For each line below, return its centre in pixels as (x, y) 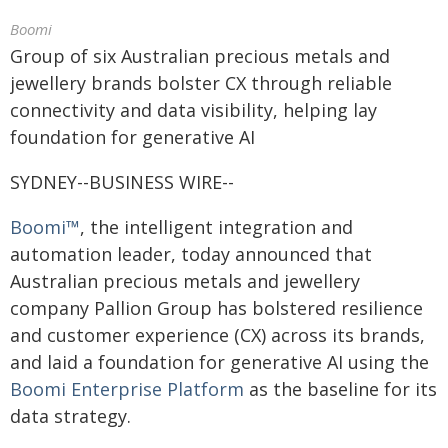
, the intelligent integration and (216, 227)
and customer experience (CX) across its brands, (217, 335)
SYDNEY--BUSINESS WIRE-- (122, 182)
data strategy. (70, 416)
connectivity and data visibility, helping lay (193, 110)
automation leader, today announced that (191, 254)
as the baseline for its (340, 389)
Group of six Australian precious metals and (200, 56)
